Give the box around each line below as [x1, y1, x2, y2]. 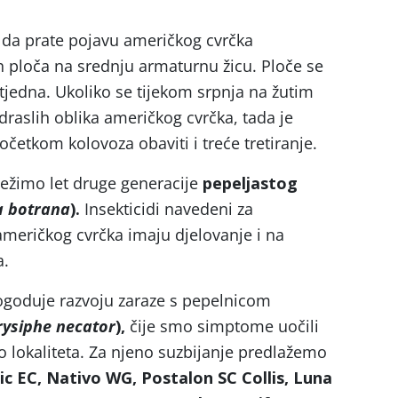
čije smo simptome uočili [130, 315, 319, 337]
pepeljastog [198, 172, 298, 194]
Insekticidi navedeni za [84, 198, 253, 219]
